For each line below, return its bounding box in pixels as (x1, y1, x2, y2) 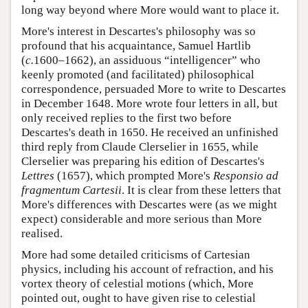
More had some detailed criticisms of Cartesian (21, 247, 250, 261)
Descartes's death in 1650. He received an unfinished (21, 125, 278, 139)
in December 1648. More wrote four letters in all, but (21, 96, 278, 110)
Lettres (21, 168, 54, 182)
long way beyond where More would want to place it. (21, 3, 279, 16)
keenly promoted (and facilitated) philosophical (21, 67, 254, 81)
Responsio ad (213, 168, 278, 182)
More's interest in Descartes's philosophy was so (21, 24, 256, 38)
